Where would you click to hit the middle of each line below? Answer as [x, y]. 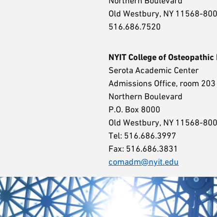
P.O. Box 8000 [135, 109]
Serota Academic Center [155, 70]
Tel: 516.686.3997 [143, 136]
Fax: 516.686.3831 [144, 149]
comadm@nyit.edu [144, 162]
